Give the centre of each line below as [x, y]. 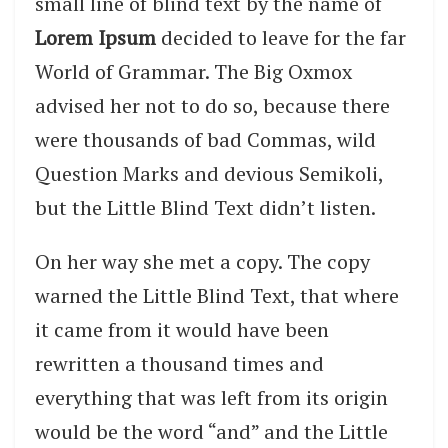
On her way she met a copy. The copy [202, 261]
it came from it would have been [182, 329]
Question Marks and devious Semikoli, [209, 173]
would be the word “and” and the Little [211, 431]
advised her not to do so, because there [212, 105]
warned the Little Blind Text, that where [217, 295]
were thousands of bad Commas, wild [205, 139]
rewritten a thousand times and [179, 363]
